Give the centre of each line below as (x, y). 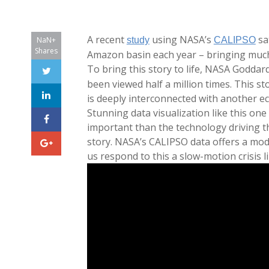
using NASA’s (181, 39)
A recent (107, 39)
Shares (46, 50)
